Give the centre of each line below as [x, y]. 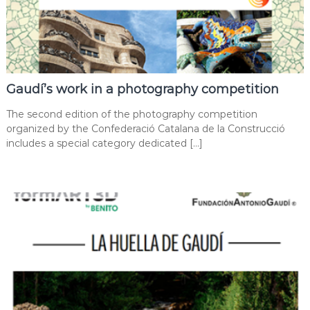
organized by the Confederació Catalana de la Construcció [145, 128]
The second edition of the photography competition [131, 114]
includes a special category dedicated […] [104, 143]
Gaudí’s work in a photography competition [142, 89]
